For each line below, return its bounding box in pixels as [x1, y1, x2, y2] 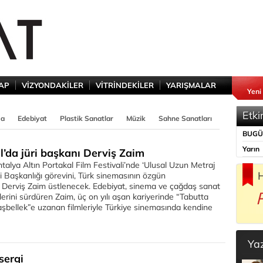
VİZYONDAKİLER [22, 80, 83, 90]
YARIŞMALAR [166, 80, 216, 90]
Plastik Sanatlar [60, 114, 113, 123]
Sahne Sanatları [159, 114, 212, 123]
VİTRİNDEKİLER [96, 80, 154, 90]
